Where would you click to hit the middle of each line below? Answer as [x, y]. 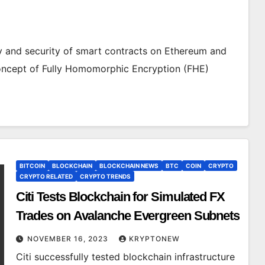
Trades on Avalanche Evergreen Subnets [127, 216]
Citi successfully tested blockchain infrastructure [125, 257]
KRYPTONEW [154, 239]
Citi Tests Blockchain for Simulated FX [120, 197]
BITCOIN [32, 166]
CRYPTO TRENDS [105, 176]
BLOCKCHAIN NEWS [129, 166]
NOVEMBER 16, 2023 [69, 239]
